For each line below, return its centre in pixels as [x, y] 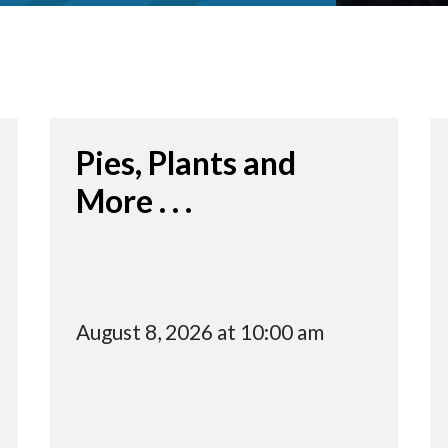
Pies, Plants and [186, 163]
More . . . [134, 201]
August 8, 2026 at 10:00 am [200, 332]
